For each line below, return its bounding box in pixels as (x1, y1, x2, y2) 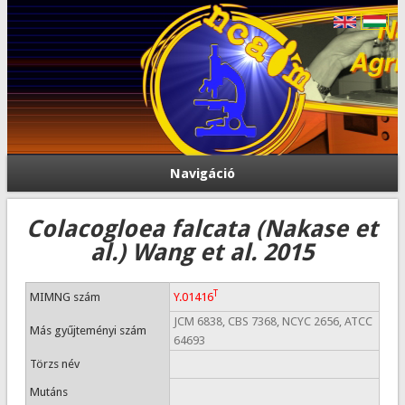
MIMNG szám (29, 290, 100, 304)
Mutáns (29, 385, 68, 399)
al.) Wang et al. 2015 (90, 239, 315, 266)
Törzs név (29, 357, 80, 371)
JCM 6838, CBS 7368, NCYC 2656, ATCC (173, 315, 372, 328)
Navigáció (170, 165, 235, 182)
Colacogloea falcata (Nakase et (26, 215, 379, 242)
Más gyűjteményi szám (29, 324, 146, 337)
